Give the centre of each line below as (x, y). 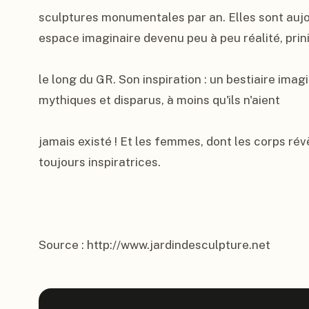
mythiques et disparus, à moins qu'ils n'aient (159, 100)
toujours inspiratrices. (100, 162)
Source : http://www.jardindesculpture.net (154, 245)
